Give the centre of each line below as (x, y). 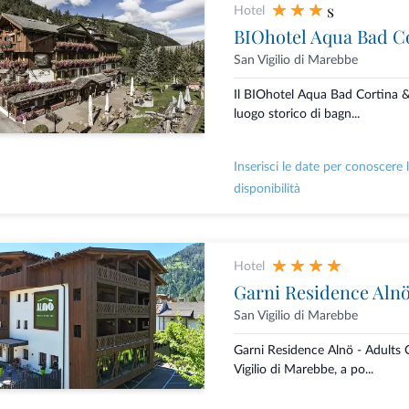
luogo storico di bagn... (296, 115)
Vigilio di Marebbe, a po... (303, 370)
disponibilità (267, 189)
